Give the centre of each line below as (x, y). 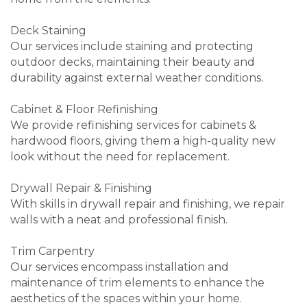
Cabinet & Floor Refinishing (84, 110)
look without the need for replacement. (120, 157)
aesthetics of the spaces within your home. (126, 299)
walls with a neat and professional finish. (119, 220)
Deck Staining (48, 31)
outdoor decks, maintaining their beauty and (133, 62)
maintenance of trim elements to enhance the (137, 283)
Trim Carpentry (52, 251)
